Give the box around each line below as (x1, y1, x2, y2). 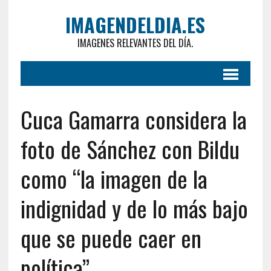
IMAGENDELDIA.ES (65, 10, 206, 39)
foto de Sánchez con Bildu (20, 132, 240, 166)
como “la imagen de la (20, 162, 207, 195)
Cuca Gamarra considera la (20, 102, 247, 136)
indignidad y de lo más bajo (20, 191, 248, 225)
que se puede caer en (20, 221, 201, 255)
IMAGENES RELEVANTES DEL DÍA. (77, 36, 194, 50)
